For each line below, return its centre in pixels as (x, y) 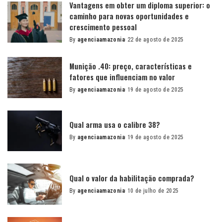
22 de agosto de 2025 (155, 40)
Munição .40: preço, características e (131, 66)
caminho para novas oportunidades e (129, 16)
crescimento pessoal (103, 27)
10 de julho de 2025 (153, 191)
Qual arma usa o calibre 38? (115, 125)
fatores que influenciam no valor (122, 77)
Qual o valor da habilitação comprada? (132, 178)
